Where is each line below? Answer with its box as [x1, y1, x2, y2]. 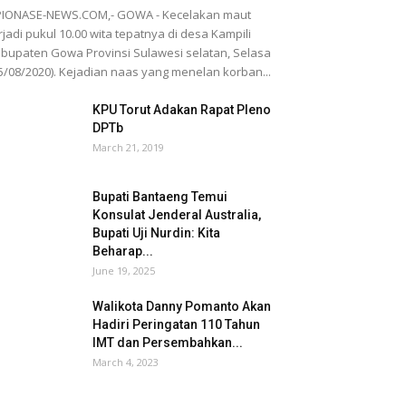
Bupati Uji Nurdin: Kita [92, 226, 220, 240]
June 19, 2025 [92, 264, 155, 277]
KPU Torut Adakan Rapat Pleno [92, 102, 271, 117]
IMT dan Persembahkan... [92, 335, 243, 350]
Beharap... [92, 244, 153, 258]
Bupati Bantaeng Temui [92, 189, 227, 204]
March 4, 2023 [92, 355, 159, 369]
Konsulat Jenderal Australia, [92, 208, 261, 222]
